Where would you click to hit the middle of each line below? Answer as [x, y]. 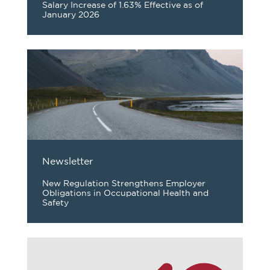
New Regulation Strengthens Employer [124, 184]
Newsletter [67, 162]
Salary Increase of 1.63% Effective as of [123, 5]
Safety [55, 203]
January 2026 [71, 15]
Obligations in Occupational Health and [125, 193]
